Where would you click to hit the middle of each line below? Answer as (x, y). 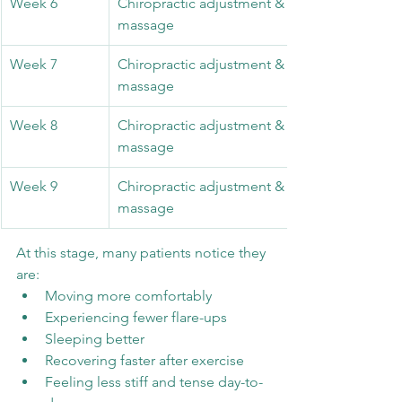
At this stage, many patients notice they (143, 253)
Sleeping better (95, 339)
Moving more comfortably (128, 296)
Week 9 (34, 186)
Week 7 (34, 64)
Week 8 (34, 125)
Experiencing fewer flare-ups (136, 317)
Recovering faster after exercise (144, 360)
